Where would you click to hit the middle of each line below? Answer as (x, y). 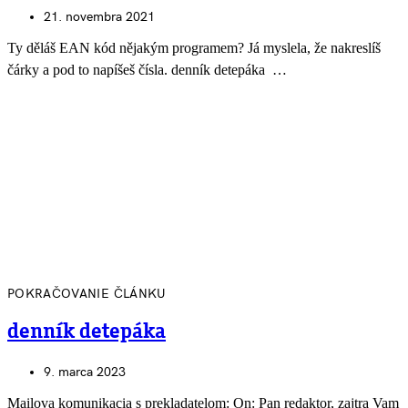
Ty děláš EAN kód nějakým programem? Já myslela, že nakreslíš (194, 48)
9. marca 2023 (85, 372)
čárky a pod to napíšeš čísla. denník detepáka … (147, 70)
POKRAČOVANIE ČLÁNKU (87, 294)
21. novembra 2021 (99, 17)
